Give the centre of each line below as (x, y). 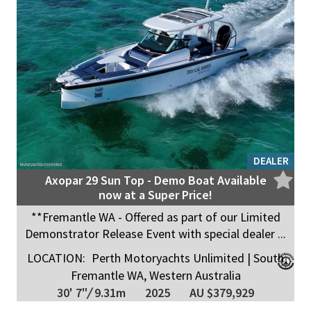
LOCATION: (56, 258)
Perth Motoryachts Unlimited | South (186, 258)
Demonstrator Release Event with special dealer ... (155, 233)
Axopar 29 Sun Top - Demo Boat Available (155, 180)
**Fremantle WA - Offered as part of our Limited (155, 217)
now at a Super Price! (155, 194)
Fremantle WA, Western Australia (155, 275)
